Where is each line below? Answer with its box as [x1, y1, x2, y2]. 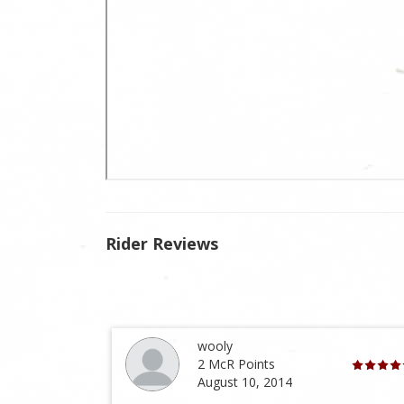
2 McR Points [197, 355, 276, 373]
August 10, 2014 [197, 373, 293, 391]
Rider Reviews [106, 232, 218, 254]
